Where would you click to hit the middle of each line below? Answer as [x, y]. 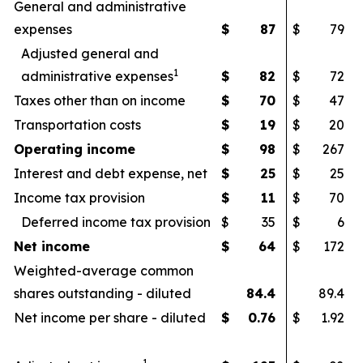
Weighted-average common [104, 271]
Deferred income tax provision [116, 222]
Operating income [75, 149]
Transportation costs [77, 125]
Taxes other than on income [100, 100]
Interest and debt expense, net [111, 173]
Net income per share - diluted [110, 318]
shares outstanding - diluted [102, 293]
